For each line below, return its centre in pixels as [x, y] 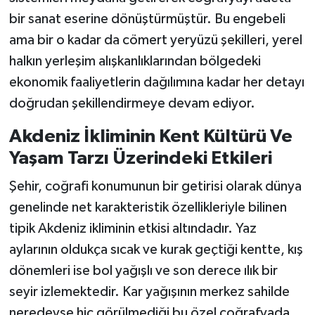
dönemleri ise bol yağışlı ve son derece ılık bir [143, 270]
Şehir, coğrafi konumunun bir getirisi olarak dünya [155, 186]
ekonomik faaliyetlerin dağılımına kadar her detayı [156, 83]
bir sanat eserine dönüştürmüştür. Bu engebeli [147, 19]
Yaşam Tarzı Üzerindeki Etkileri [140, 159]
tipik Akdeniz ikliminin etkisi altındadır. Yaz [133, 228]
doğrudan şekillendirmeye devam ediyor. [132, 104]
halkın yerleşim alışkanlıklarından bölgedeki [135, 62]
